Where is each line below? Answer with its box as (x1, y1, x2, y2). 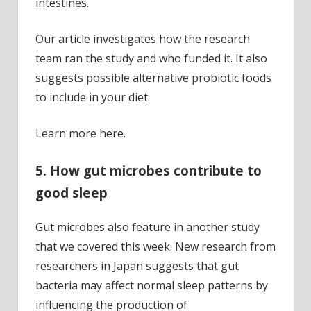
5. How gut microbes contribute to (35, 162, 262, 180)
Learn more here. (35, 126, 126, 142)
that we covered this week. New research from (35, 238, 276, 254)
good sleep (35, 184, 108, 202)
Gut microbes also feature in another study (35, 219, 260, 235)
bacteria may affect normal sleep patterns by (35, 277, 268, 293)
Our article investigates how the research (35, 31, 250, 47)
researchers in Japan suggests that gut (35, 258, 239, 274)
